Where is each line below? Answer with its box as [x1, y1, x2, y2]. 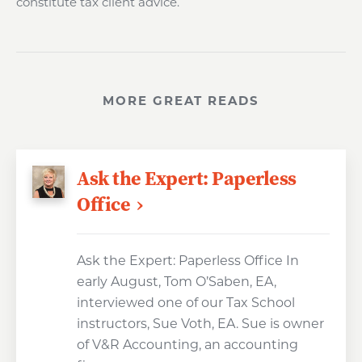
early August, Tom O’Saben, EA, [77, 274, 276, 289]
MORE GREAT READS [103, 93, 259, 108]
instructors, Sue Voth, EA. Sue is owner [77, 316, 324, 331]
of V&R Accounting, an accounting [77, 337, 298, 352]
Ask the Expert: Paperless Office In [77, 253, 299, 268]
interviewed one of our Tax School [77, 295, 295, 310]
